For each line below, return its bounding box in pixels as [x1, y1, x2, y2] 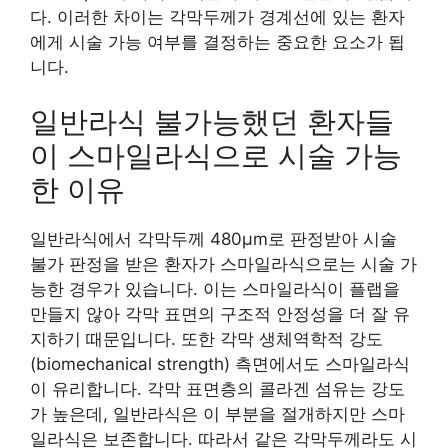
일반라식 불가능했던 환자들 [30, 104, 394, 139]
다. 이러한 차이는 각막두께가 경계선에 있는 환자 [30, 6, 405, 27]
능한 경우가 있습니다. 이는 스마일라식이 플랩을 [30, 279, 400, 299]
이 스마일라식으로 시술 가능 [30, 138, 402, 173]
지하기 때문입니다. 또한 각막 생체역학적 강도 [30, 329, 383, 349]
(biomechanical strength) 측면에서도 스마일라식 [30, 354, 410, 374]
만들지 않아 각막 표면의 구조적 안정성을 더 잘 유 [30, 304, 410, 324]
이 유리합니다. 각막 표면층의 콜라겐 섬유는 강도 [30, 379, 405, 399]
